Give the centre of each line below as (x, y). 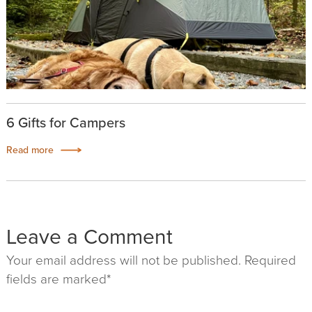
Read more (30, 150)
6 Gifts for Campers (65, 123)
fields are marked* (58, 279)
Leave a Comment (89, 237)
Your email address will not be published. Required (151, 260)
